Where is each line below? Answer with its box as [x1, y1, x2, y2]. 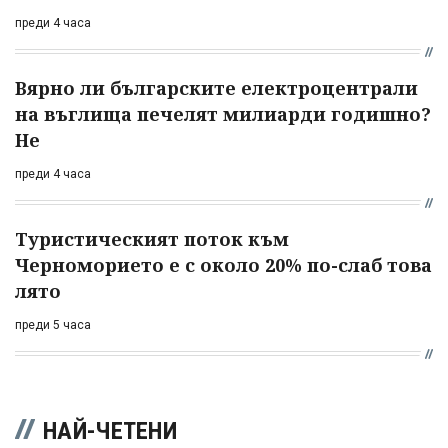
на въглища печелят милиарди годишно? [15, 102, 431, 127]
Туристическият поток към [15, 227, 289, 252]
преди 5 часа [15, 318, 91, 333]
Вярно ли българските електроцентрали [15, 76, 418, 101]
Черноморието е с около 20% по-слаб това [15, 253, 432, 278]
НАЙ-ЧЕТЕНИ [43, 417, 177, 446]
